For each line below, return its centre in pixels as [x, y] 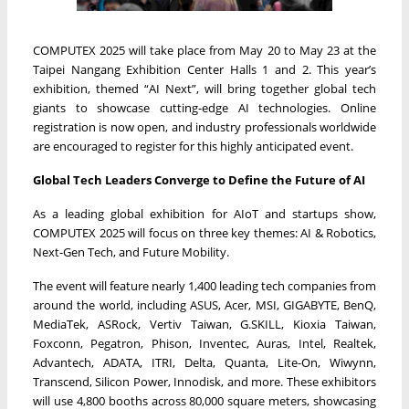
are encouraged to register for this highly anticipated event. [193, 147]
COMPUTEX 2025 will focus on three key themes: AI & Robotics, [204, 233]
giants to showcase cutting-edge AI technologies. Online [204, 108]
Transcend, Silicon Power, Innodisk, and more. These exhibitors [204, 382]
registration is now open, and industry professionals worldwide [204, 127]
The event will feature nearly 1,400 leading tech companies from [204, 286]
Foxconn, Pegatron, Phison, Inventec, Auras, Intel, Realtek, [204, 344]
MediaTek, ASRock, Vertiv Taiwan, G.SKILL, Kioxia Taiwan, [204, 325]
